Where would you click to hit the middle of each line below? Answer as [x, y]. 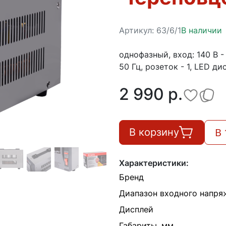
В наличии [202, 30]
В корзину [154, 132]
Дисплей [136, 209]
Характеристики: [154, 163]
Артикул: [138, 30]
